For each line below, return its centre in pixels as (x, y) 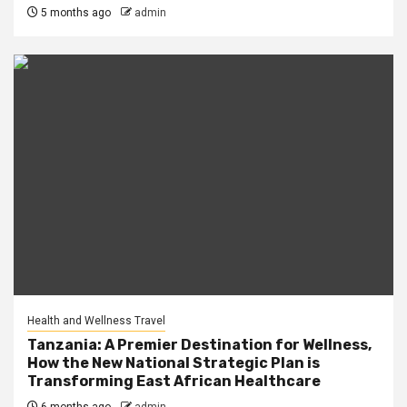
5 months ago (74, 13)
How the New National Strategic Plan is (174, 363)
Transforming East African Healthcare (174, 381)
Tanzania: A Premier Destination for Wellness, (199, 345)
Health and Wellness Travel (96, 321)
